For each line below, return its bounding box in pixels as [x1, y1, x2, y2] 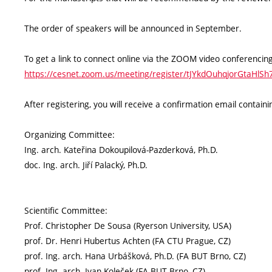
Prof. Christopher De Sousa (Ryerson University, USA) [24, 220, 231, 232]
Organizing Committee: [24, 129, 115, 141]
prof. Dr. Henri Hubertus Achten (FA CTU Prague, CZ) [24, 235, 231, 247]
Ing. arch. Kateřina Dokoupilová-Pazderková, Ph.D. [24, 144, 218, 156]
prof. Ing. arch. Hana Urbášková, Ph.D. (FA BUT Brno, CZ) [24, 250, 246, 262]
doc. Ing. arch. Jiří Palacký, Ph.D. [24, 159, 148, 171]
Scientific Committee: [24, 205, 107, 217]
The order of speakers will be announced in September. [24, 22, 242, 35]
